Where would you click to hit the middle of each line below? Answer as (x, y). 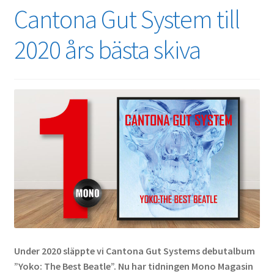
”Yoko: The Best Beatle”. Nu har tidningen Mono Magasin (133, 266)
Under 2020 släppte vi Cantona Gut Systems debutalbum (134, 251)
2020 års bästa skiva (107, 50)
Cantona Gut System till (127, 19)
